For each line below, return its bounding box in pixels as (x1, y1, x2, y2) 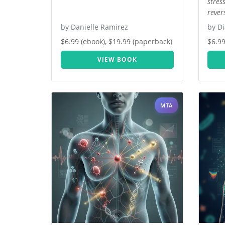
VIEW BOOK (97, 55, 137, 64)
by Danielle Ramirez (60, 22, 128, 32)
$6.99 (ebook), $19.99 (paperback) (60, 37, 172, 47)
